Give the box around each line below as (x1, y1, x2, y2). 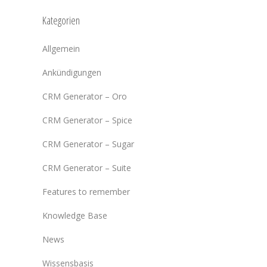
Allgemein (42, 43, 80, 54)
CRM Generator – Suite (42, 162, 131, 173)
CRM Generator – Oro (42, 91, 127, 102)
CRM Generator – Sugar (42, 138, 134, 150)
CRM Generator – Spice (42, 114, 132, 126)
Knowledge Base (42, 210, 107, 221)
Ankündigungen (42, 67, 101, 78)
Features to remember (42, 186, 130, 197)
